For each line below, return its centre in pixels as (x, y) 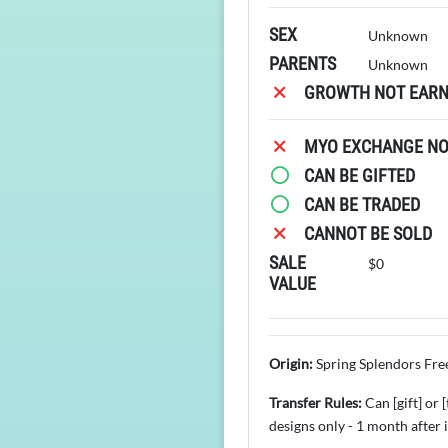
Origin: (292, 363)
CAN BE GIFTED (357, 175)
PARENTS (302, 63)
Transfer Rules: (317, 402)
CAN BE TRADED (359, 204)
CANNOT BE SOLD (365, 233)
